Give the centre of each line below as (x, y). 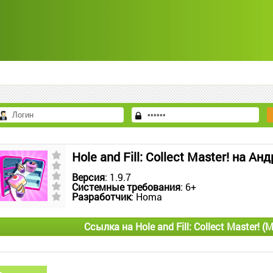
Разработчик (101, 197)
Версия (88, 177)
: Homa (147, 197)
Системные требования (126, 187)
